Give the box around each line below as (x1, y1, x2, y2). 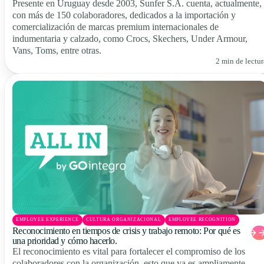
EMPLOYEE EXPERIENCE (16, 217, 79, 223)
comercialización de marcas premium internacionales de (12, 21, 219, 32)
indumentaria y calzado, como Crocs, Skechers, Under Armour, (12, 33, 247, 44)
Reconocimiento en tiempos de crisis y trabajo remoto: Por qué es (12, 225, 240, 236)
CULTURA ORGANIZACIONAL (86, 217, 161, 223)
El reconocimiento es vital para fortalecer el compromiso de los (12, 246, 245, 256)
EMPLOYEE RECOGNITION (169, 217, 236, 223)
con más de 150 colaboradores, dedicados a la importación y (12, 9, 236, 20)
